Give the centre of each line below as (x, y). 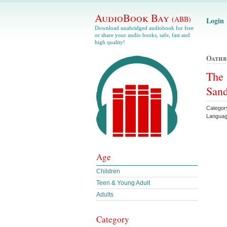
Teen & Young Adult (123, 183)
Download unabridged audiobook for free (144, 28)
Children (108, 171)
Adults (105, 195)
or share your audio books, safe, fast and (142, 35)
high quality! (110, 42)
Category (113, 219)
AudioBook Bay (133, 18)
